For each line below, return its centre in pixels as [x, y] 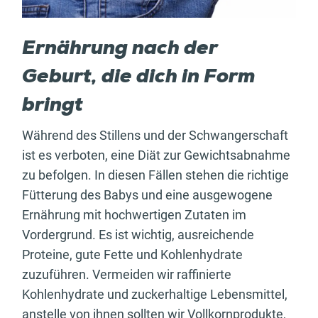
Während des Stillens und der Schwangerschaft [155, 136]
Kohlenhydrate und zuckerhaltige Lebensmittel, [155, 295]
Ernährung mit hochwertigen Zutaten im [134, 215]
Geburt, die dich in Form [139, 78]
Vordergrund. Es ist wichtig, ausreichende [138, 235]
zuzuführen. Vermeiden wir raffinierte [127, 275]
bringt [53, 106]
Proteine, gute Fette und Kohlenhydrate [132, 255]
